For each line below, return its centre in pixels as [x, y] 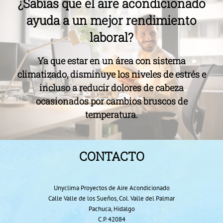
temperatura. [111, 114]
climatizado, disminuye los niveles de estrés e [111, 74]
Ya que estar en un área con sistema [111, 60]
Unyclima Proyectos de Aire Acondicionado [111, 188]
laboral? [111, 38]
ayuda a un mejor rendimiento [111, 21]
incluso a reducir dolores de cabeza [111, 87]
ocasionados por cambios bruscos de [111, 101]
